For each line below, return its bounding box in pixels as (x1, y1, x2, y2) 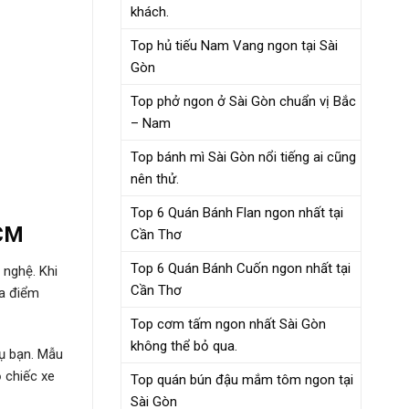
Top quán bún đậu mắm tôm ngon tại (131, 371, 353, 388)
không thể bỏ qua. (131, 337, 237, 354)
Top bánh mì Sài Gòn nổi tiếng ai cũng (131, 148, 356, 165)
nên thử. (131, 170, 179, 187)
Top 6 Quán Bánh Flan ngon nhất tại (131, 204, 343, 221)
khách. (131, 3, 169, 20)
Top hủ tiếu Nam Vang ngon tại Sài (131, 37, 338, 54)
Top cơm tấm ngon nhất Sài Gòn (131, 315, 326, 332)
